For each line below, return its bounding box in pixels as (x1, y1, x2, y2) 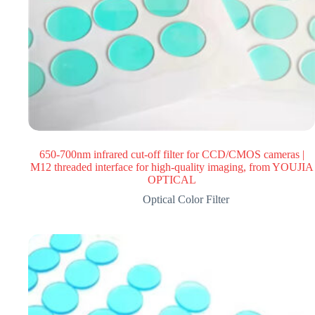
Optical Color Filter (142, 193, 229, 205)
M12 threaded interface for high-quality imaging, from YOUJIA (30, 161, 314, 173)
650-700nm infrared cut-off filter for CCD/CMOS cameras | (39, 148, 304, 160)
